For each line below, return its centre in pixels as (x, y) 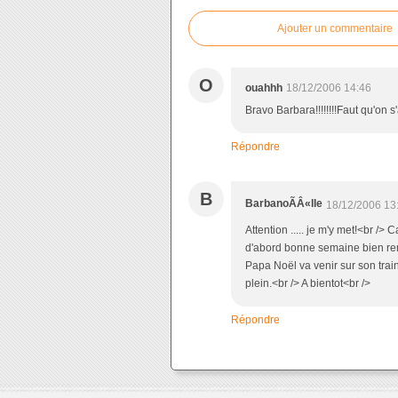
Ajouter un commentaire (335, 28)
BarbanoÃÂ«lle (284, 203)
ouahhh (264, 88)
